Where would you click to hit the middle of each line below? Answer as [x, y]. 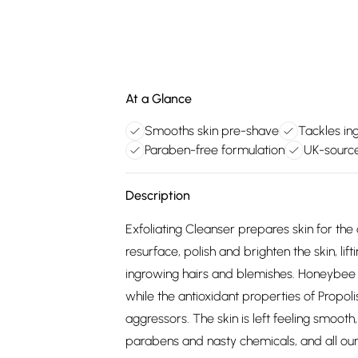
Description [158, 195]
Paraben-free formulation [215, 150]
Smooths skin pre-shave [212, 131]
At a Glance [159, 99]
